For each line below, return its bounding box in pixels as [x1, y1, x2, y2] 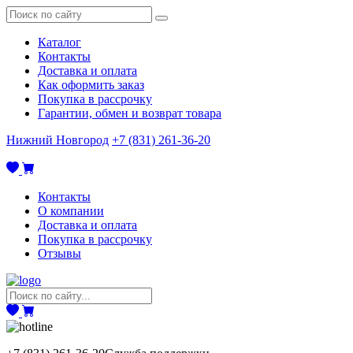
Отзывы [38, 247, 81, 260]
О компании [38, 204, 104, 217]
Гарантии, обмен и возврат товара [38, 106, 221, 120]
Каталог [38, 35, 81, 49]
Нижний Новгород [6, 133, 109, 147]
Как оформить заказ [38, 78, 144, 91]
